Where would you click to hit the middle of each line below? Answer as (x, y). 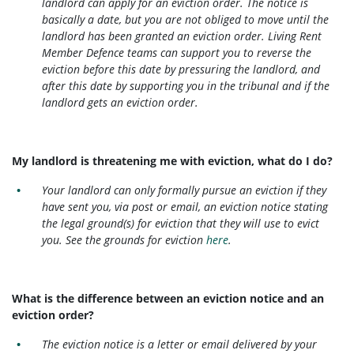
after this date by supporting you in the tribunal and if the (186, 86)
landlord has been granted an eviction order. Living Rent (182, 36)
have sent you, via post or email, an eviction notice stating (185, 207)
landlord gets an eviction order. (121, 103)
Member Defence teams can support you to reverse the (177, 53)
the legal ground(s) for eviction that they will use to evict (181, 224)
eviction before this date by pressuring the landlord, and (181, 70)
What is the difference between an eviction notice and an (168, 299)
